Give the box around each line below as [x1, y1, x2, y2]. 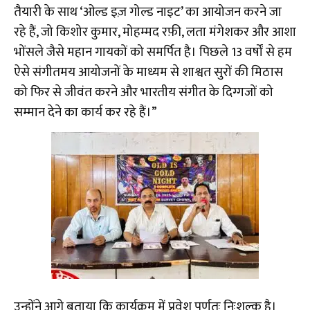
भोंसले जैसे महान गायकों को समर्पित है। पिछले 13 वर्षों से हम [14, 41, 292, 63]
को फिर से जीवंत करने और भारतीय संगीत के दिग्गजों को [14, 81, 273, 103]
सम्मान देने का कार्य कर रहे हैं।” [14, 101, 157, 123]
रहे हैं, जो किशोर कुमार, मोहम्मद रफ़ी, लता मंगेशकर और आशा [14, 21, 296, 43]
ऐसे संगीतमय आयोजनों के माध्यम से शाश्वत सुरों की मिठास [14, 61, 283, 83]
